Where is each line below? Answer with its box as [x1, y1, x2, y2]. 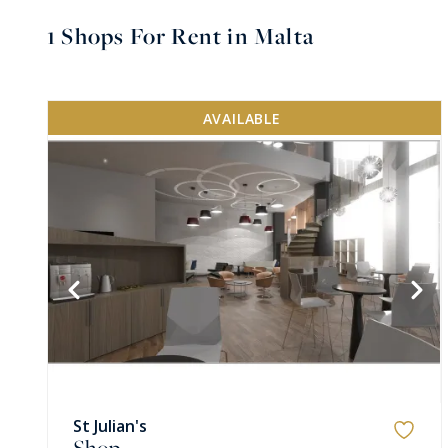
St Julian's [73, 414, 147, 437]
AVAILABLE [202, 108, 281, 128]
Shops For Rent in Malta [56, 20, 315, 52]
